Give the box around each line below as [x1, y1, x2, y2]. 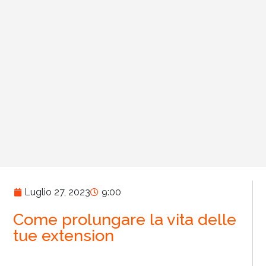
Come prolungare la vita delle [13, 210, 237, 229]
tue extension [13, 226, 115, 245]
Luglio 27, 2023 [24, 186, 91, 198]
